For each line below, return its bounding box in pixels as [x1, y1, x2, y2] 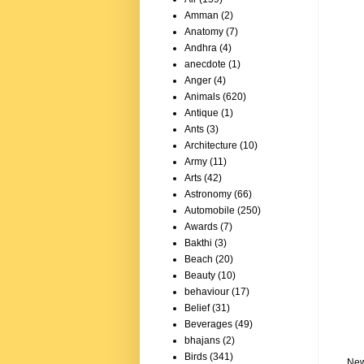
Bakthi [184, 237, 212, 249]
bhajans [184, 335, 220, 347]
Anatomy [184, 26, 223, 38]
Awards [184, 221, 218, 233]
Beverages [184, 318, 232, 331]
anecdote [184, 58, 226, 71]
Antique [184, 107, 219, 119]
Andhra [184, 42, 217, 54]
